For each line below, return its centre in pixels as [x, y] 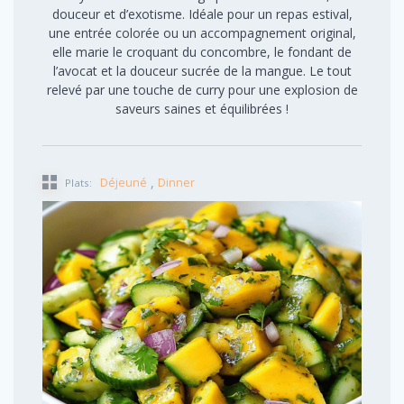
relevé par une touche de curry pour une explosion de [202, 89]
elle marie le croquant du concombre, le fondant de [202, 51]
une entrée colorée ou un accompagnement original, [202, 32]
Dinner [176, 182]
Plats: [77, 182]
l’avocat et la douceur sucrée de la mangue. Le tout [202, 70]
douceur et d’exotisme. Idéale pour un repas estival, [202, 14]
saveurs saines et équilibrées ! [202, 108]
